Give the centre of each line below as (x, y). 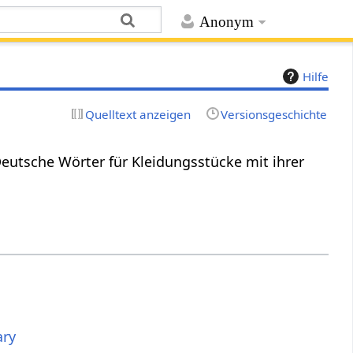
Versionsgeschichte (273, 114)
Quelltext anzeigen (138, 114)
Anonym (226, 22)
